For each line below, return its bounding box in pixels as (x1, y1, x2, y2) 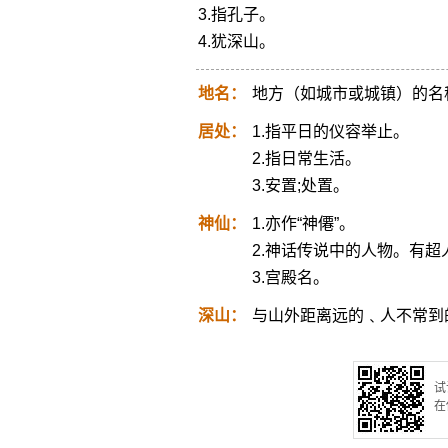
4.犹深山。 (197, 33, 275, 50)
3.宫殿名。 (251, 269, 329, 286)
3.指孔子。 (197, 6, 275, 23)
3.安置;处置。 (251, 177, 349, 194)
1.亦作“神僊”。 (251, 215, 355, 232)
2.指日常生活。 (251, 150, 361, 167)
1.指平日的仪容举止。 (251, 123, 409, 140)
